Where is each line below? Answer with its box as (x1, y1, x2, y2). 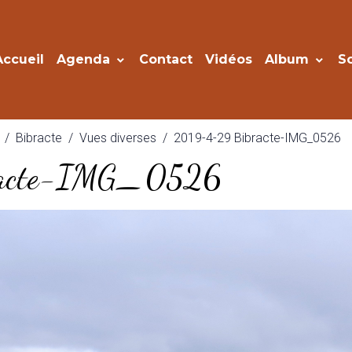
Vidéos (205, 52, 253, 67)
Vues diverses (79, 130, 157, 145)
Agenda (57, 52, 115, 67)
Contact (139, 52, 193, 67)
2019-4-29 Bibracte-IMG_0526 (174, 130, 342, 145)
